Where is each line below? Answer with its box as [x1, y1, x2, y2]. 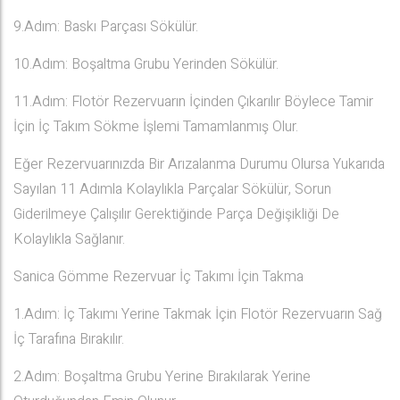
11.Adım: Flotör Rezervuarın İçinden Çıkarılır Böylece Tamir [13, 91, 373, 112]
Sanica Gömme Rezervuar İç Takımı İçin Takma [13, 266, 304, 287]
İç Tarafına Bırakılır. [13, 329, 124, 350]
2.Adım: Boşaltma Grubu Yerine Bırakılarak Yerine [13, 366, 311, 387]
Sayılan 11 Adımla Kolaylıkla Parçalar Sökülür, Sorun [13, 179, 331, 200]
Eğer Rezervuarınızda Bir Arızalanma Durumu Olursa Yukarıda [13, 154, 385, 175]
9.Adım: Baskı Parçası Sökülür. [13, 16, 198, 37]
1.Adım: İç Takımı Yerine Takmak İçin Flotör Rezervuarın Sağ [13, 304, 382, 325]
